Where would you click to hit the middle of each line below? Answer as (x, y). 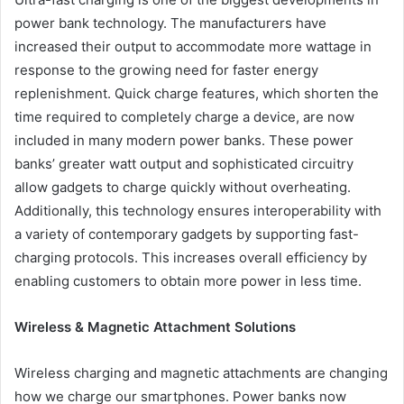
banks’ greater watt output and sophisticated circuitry (184, 164)
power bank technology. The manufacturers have (170, 23)
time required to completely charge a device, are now (184, 117)
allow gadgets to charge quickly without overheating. (183, 188)
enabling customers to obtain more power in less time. (188, 281)
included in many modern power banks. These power (184, 141)
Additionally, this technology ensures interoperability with (198, 211)
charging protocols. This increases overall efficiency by (191, 258)
